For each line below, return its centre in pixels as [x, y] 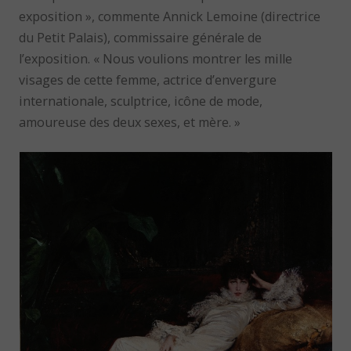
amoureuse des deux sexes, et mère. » [130, 123]
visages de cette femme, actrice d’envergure [148, 80]
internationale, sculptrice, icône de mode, [141, 101]
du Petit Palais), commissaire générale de [141, 38]
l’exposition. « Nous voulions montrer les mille [156, 59]
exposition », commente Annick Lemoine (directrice [170, 17]
